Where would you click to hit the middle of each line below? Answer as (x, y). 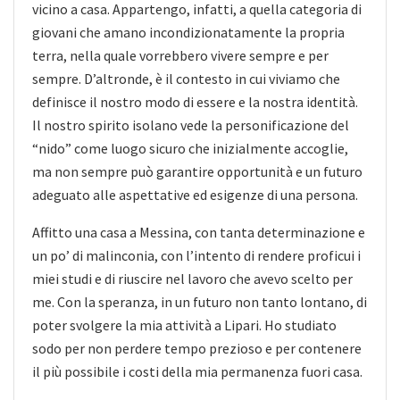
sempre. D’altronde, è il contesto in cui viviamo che (186, 78)
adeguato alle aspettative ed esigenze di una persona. (195, 194)
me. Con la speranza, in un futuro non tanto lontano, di (200, 301)
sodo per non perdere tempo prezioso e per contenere (197, 348)
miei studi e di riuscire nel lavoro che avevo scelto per (192, 278)
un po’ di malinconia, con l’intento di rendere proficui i (196, 255)
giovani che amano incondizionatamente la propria (188, 32)
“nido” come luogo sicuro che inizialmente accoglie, (190, 148)
